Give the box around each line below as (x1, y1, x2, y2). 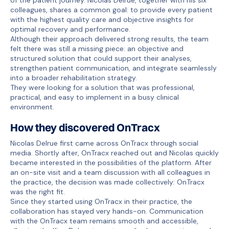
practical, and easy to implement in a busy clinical (10, 92, 179, 102)
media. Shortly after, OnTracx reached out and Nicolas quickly (10, 148, 219, 157)
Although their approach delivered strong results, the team (10, 34, 209, 43)
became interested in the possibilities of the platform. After (10, 158, 212, 167)
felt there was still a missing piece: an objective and (10, 43, 184, 53)
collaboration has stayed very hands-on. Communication (10, 207, 203, 216)
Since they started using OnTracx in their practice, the (10, 197, 192, 206)
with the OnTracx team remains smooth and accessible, (10, 216, 198, 225)
